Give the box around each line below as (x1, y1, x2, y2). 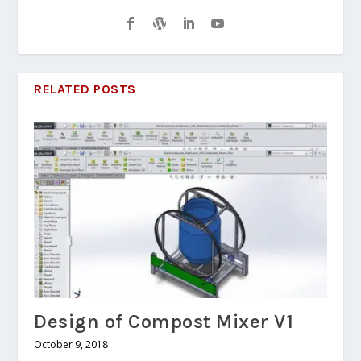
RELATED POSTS (34, 81, 136, 98)
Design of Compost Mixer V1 (34, 309, 294, 333)
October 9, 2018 (34, 337, 109, 351)
